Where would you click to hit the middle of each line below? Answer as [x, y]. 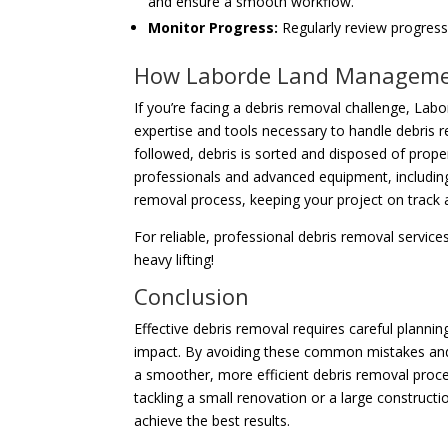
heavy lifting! [174, 260]
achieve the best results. [212, 421]
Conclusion [192, 296]
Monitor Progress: [213, 28]
